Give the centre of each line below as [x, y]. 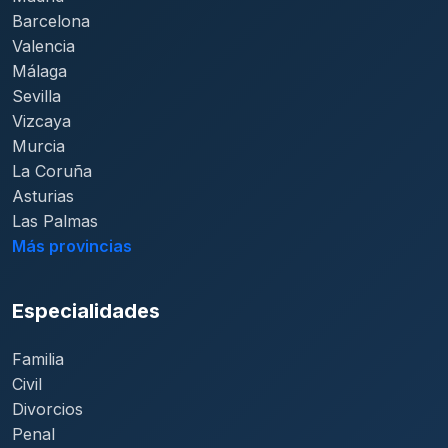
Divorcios [47, 409]
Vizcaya [41, 121]
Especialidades [86, 311]
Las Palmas [55, 221]
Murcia [38, 146]
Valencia [43, 46]
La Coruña [52, 171]
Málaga [39, 71]
